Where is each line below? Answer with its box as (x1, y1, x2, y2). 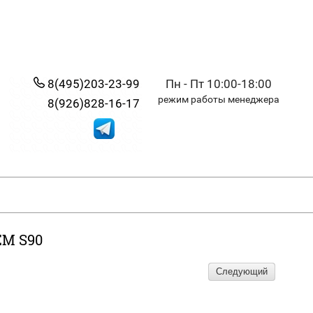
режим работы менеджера (158, 94, 279, 105)
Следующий (216, 266, 268, 277)
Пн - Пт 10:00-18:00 (166, 77, 272, 91)
